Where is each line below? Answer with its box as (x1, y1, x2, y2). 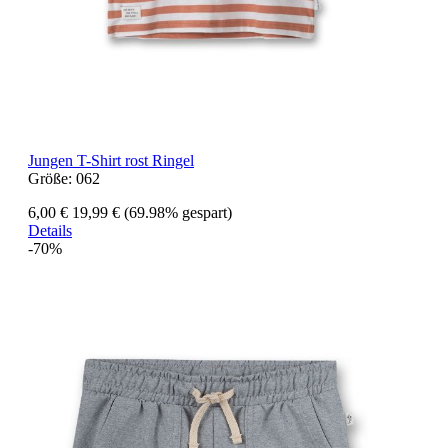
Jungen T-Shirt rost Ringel (28, 152, 194, 170)
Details (28, 222, 72, 240)
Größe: (28, 170, 76, 188)
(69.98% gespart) (124, 204, 232, 222)
